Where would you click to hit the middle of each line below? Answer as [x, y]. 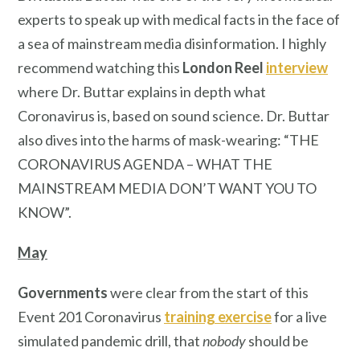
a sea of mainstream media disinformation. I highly [172, 44]
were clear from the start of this [208, 292]
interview [297, 68]
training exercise [218, 316]
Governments [63, 292]
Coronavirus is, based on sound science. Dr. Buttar [174, 116]
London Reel [223, 68]
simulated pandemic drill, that [110, 340]
